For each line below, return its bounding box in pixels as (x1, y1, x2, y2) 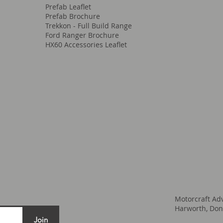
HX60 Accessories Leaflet (45, 40, 127, 50)
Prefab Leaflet (45, 2, 91, 12)
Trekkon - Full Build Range (45, 21, 132, 31)
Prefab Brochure (45, 11, 100, 21)
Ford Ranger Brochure (45, 30, 119, 40)
